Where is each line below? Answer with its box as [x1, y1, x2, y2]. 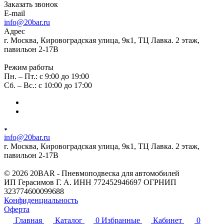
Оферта [4, 204, 29, 213]
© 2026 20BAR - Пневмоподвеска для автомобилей [4, 168, 179, 177]
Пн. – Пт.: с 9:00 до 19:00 [4, 71, 89, 80]
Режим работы [4, 62, 53, 71]
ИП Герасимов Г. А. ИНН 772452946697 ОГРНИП [4, 177, 176, 186]
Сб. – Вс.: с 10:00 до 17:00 [4, 80, 92, 89]
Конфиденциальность [4, 195, 78, 204]
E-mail [4, 8, 25, 17]
